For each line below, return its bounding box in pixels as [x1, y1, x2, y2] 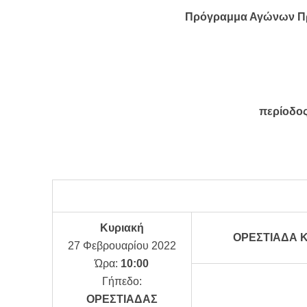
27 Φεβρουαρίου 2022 [67, 240, 176, 251]
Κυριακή [99, 222, 144, 234]
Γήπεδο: [101, 275, 142, 287]
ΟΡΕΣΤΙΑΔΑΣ [86, 293, 158, 305]
